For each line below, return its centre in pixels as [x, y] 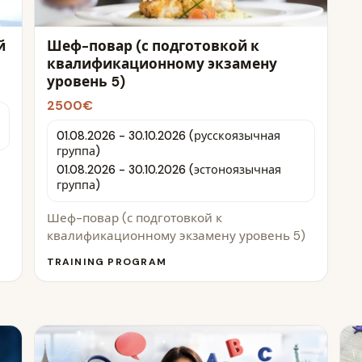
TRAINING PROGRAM [106, 262]
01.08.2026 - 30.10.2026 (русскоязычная [168, 136]
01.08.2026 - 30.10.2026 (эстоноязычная [168, 170]
